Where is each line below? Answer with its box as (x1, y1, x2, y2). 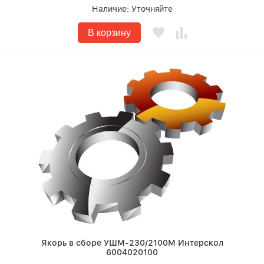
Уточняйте (131, 4, 173, 14)
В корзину (87, 28, 131, 38)
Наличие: (91, 4, 131, 14)
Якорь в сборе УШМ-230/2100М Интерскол (41, 238, 223, 247)
